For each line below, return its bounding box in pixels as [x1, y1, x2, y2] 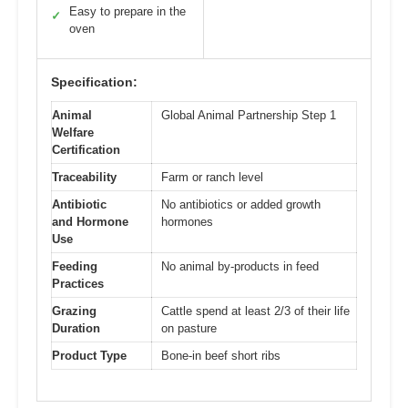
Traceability [52, 169, 117, 184]
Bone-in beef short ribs [161, 348, 280, 362]
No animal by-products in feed [161, 259, 319, 273]
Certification [52, 142, 120, 157]
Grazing [52, 303, 97, 318]
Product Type [52, 348, 127, 362]
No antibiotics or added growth [161, 197, 321, 211]
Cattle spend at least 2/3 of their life [161, 303, 350, 318]
